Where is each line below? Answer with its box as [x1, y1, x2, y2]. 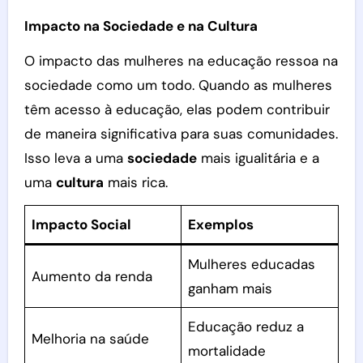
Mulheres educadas [188, 254, 316, 273]
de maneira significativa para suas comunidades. [23, 124, 338, 143]
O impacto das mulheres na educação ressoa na [23, 51, 338, 70]
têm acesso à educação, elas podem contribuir [23, 100, 330, 118]
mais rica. [103, 173, 168, 191]
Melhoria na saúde [32, 329, 150, 348]
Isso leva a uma [23, 148, 127, 167]
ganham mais [188, 279, 273, 297]
